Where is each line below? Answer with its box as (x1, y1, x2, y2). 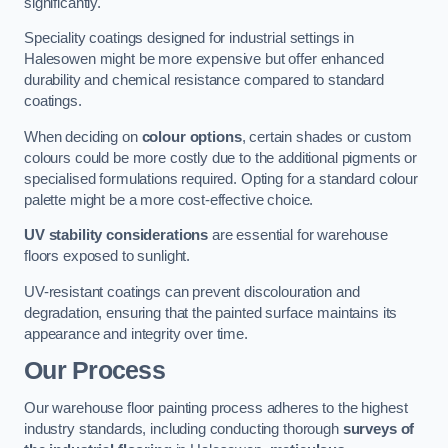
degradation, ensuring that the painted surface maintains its (24, 304, 398, 321)
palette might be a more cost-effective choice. (24, 191, 314, 208)
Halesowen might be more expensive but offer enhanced (24, 51, 384, 68)
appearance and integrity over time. (24, 325, 248, 342)
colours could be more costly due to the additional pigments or (24, 149, 417, 166)
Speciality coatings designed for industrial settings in (24, 30, 355, 47)
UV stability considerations (24, 227, 209, 244)
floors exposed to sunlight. (24, 248, 191, 265)
